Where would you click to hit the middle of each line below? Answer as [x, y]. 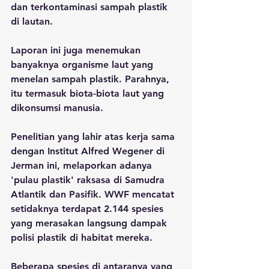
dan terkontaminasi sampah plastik [91, 7]
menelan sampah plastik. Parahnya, [92, 79]
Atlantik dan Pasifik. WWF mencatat [94, 194]
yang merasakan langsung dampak [90, 223]
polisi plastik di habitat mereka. [83, 237]
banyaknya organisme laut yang [83, 65]
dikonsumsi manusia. [59, 108]
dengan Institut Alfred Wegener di [89, 151]
